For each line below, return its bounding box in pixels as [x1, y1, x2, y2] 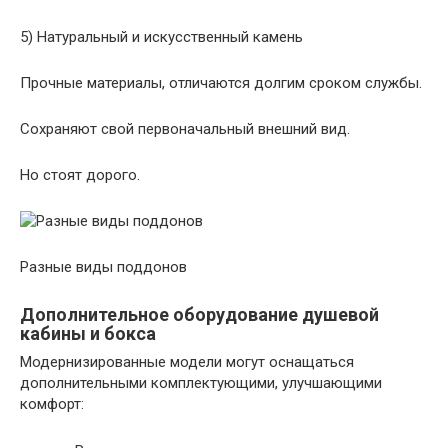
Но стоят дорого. [20, 166, 140, 184]
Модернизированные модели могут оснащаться [20, 353, 354, 371]
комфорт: [20, 395, 84, 413]
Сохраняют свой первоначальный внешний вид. [20, 120, 350, 138]
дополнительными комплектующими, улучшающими [20, 374, 382, 392]
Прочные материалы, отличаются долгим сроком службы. [20, 74, 422, 92]
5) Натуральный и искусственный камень [20, 28, 303, 46]
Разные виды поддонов [20, 258, 187, 276]
